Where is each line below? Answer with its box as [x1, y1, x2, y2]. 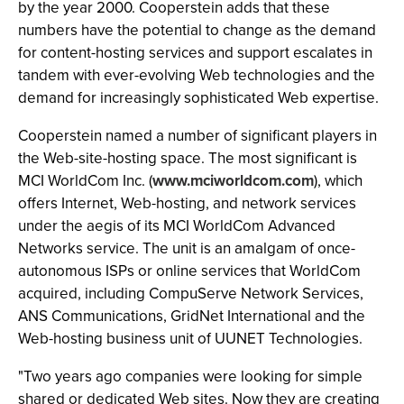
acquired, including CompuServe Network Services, [18, 282, 363, 305]
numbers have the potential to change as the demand [18, 19, 376, 41]
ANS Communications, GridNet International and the [18, 305, 365, 327]
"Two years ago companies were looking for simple [18, 365, 363, 388]
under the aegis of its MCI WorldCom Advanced [18, 215, 335, 237]
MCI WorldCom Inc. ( [18, 170, 152, 192]
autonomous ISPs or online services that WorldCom [18, 260, 361, 282]
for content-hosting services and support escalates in [18, 41, 372, 64]
